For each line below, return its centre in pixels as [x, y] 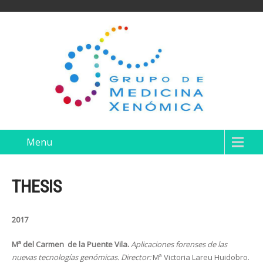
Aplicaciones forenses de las [179, 244]
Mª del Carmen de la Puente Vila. [70, 244]
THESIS [37, 186]
